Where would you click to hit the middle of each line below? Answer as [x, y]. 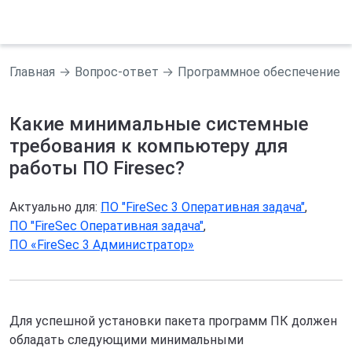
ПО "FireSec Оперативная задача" [106, 226]
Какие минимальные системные [159, 124]
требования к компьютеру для [149, 146]
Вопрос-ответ [116, 72]
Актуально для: [55, 207]
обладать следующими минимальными [126, 340]
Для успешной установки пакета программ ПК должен [173, 321]
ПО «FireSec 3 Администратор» [102, 245]
